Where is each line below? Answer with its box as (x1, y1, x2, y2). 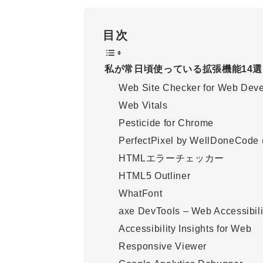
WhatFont (119, 188, 163, 199)
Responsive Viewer (119, 241, 207, 252)
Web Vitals (119, 100, 168, 111)
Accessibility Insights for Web (119, 224, 252, 234)
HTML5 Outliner (119, 171, 191, 181)
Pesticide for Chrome (119, 118, 214, 129)
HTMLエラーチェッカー (119, 153, 224, 164)
